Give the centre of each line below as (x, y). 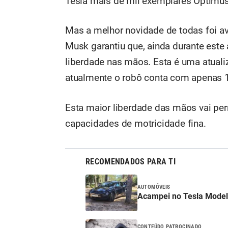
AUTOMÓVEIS (154, 187)
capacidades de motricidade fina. (136, 124)
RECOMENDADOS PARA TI (131, 162)
